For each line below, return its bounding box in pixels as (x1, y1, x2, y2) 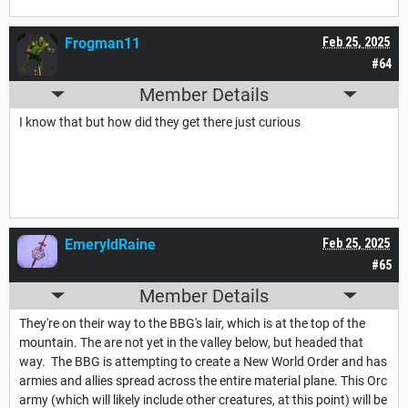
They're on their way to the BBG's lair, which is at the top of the (19, 315, 365, 331)
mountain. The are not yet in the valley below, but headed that (19, 334, 363, 350)
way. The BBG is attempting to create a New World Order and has (19, 353, 387, 369)
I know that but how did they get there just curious (19, 114, 303, 129)
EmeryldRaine (65, 235, 156, 253)
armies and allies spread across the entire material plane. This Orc (19, 372, 387, 388)
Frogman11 (65, 34, 140, 52)
